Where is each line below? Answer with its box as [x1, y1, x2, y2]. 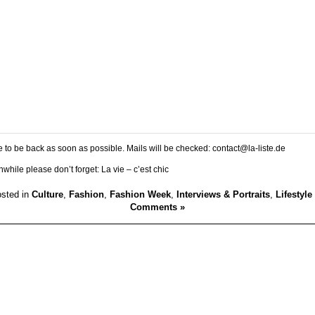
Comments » [130, 202, 185, 213]
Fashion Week [110, 189, 171, 200]
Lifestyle [276, 189, 312, 200]
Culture [32, 189, 63, 200]
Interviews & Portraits [176, 189, 270, 200]
